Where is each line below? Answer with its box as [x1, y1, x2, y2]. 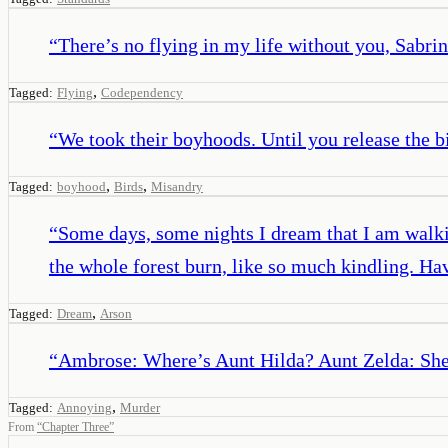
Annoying [57, 399, 112, 415]
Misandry [151, 178, 203, 194]
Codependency [101, 84, 183, 100]
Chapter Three [42, 419, 109, 434]
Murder [120, 399, 160, 415]
